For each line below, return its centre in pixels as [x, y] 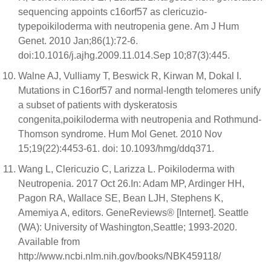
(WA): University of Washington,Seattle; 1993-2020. [128, 227]
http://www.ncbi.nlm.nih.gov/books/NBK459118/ [119, 256]
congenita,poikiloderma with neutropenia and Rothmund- [140, 119]
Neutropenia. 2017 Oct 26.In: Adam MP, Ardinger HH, [131, 184]
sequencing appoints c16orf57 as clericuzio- [113, 12]
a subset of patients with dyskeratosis [98, 105]
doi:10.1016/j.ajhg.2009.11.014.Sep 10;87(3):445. [124, 55]
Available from [49, 242]
